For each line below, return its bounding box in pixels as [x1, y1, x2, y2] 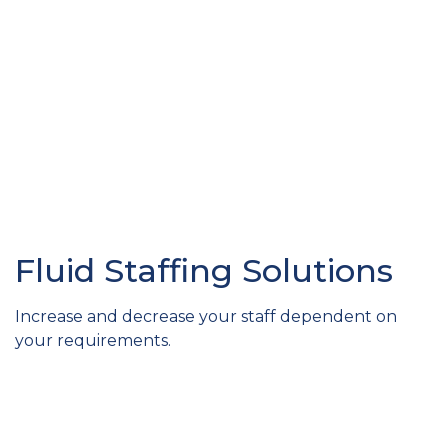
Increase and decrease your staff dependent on [15, 307, 397, 327]
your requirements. [15, 331, 171, 351]
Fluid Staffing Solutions [15, 251, 393, 291]
